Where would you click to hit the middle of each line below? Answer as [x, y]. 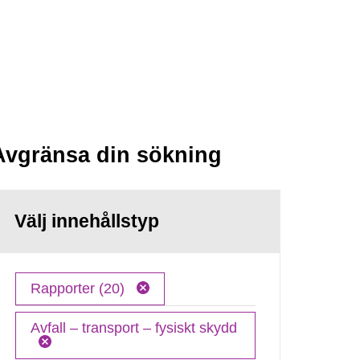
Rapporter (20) [80, 288]
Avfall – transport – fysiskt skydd [134, 327]
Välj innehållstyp [87, 221]
